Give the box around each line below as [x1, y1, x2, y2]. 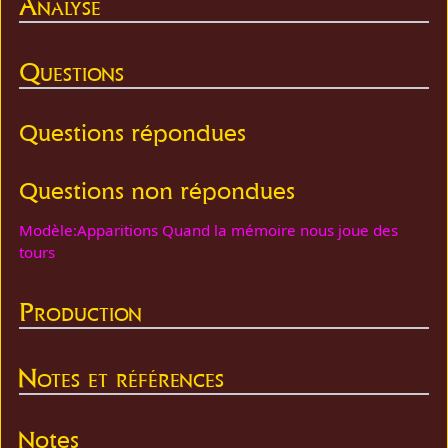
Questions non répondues [19, 175, 296, 205]
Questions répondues [19, 118, 247, 148]
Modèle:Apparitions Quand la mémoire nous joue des [19, 219, 399, 240]
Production [19, 294, 143, 328]
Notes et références [19, 361, 225, 395]
